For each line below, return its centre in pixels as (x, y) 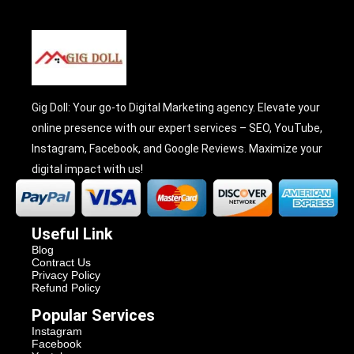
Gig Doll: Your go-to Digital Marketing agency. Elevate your (176, 107)
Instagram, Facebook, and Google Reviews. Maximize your (177, 148)
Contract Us (61, 262)
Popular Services (93, 315)
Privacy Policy (66, 275)
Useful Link (72, 233)
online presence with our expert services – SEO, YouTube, (177, 128)
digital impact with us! (87, 169)
